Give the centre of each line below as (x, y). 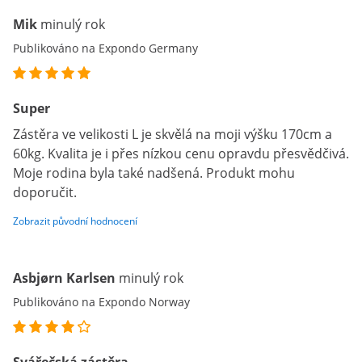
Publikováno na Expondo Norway (101, 302)
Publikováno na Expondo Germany (105, 48)
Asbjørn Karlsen (64, 278)
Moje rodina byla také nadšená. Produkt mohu (154, 173)
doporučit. (45, 192)
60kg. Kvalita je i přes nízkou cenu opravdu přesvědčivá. (181, 154)
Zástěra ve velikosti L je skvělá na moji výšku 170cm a (173, 134)
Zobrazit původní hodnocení (75, 221)
